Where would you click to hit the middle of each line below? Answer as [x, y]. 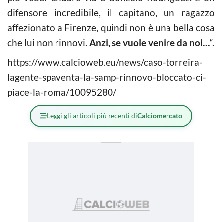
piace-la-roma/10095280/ [62, 92]
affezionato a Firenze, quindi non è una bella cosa [111, 27]
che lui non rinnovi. [48, 42]
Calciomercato [160, 115]
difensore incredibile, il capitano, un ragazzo [111, 12]
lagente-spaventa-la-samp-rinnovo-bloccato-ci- [107, 77]
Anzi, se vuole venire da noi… [149, 42]
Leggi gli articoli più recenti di [92, 115]
